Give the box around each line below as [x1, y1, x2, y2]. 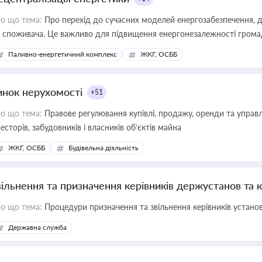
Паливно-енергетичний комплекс [8, 50, 117, 58]
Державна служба [8, 223, 67, 232]
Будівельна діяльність [68, 143, 139, 152]
